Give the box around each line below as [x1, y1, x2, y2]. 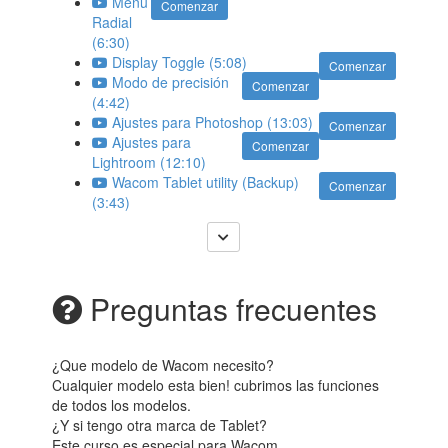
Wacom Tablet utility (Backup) [112, 171, 300, 192]
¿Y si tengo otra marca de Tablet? [52, 414, 268, 435]
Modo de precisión [112, 71, 230, 92]
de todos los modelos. [52, 394, 192, 415]
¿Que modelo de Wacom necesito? [52, 354, 275, 375]
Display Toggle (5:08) [112, 51, 248, 72]
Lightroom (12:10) [92, 151, 207, 172]
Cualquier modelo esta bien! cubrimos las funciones [52, 374, 380, 395]
